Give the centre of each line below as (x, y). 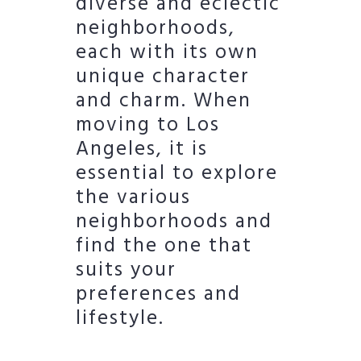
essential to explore (177, 174)
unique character (163, 77)
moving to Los (148, 125)
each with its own (167, 53)
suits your (126, 270)
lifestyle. (120, 319)
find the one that (164, 246)
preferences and (158, 295)
